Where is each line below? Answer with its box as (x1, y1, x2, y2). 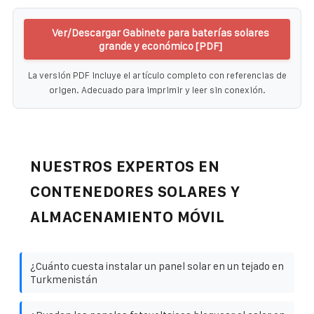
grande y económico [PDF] (99, 39, 222, 52)
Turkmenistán (30, 273, 97, 285)
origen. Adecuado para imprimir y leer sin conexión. (48, 84, 266, 95)
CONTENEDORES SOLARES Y (30, 183, 240, 200)
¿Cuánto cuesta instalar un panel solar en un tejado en (30, 259, 284, 272)
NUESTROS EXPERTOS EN (30, 158, 219, 175)
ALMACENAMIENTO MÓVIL (30, 208, 224, 225)
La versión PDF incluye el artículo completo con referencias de (27, 69, 287, 81)
